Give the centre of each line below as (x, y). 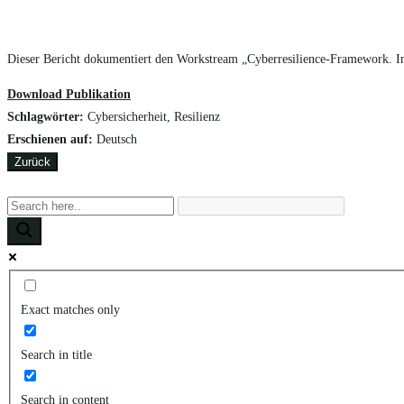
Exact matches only (70, 309)
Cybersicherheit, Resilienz (154, 116)
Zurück (32, 161)
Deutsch (117, 139)
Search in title (56, 354)
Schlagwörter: (47, 116)
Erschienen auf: (52, 139)
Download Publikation (69, 94)
